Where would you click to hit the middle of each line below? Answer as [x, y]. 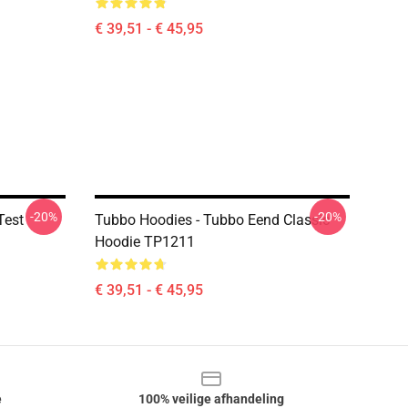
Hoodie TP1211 [145, 242]
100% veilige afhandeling [211, 399]
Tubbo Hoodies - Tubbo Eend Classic [212, 220]
